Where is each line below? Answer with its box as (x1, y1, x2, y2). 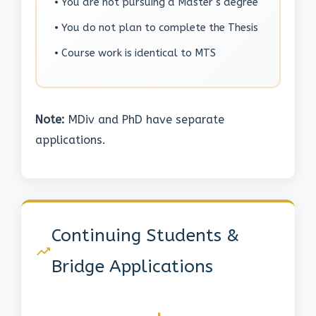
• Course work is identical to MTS (54, 47, 216, 60)
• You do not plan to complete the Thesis (54, 21, 258, 35)
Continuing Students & (51, 225, 239, 246)
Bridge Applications (51, 256, 213, 277)
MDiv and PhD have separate (65, 113, 224, 127)
